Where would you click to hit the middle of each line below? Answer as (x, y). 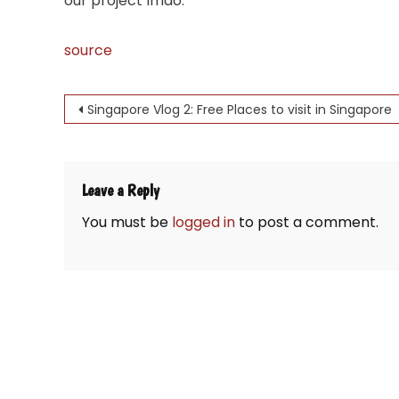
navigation (127, 146)
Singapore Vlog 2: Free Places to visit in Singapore (240, 110)
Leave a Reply (121, 191)
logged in (204, 223)
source (88, 51)
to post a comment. (307, 223)
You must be (127, 223)
